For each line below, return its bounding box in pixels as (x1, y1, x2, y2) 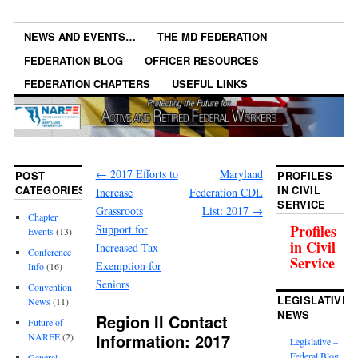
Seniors (95, 276, 129, 292)
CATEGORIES (15, 182, 86, 198)
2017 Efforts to (106, 166, 178, 182)
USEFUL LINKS (172, 75, 249, 91)
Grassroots (95, 203, 143, 219)
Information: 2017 (95, 329, 230, 353)
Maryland (219, 166, 263, 182)
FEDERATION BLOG (24, 52, 124, 68)
